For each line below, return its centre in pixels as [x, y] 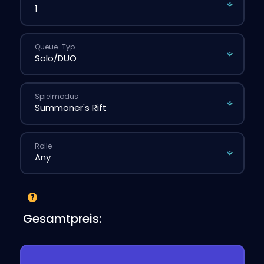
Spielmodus [57, 96]
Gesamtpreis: [62, 218]
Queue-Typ [55, 47]
